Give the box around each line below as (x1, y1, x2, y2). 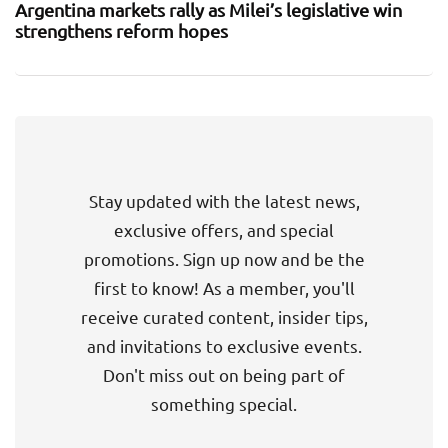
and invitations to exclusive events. (86, 334, 362, 356)
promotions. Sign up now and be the (83, 247, 365, 269)
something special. (151, 392, 297, 414)
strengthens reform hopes (15, 19, 228, 41)
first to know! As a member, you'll (93, 276, 355, 298)
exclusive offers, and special (114, 218, 334, 240)
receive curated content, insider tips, (80, 305, 368, 327)
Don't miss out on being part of (103, 363, 345, 385)
